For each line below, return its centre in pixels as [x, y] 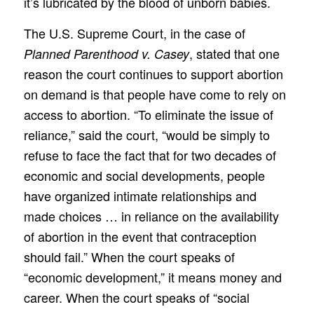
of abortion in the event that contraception [140, 236]
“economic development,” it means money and [152, 277]
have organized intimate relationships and [140, 195]
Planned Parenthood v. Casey [106, 53]
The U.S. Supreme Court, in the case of [134, 33]
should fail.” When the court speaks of [129, 256]
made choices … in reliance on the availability [151, 216]
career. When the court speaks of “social [136, 297]
